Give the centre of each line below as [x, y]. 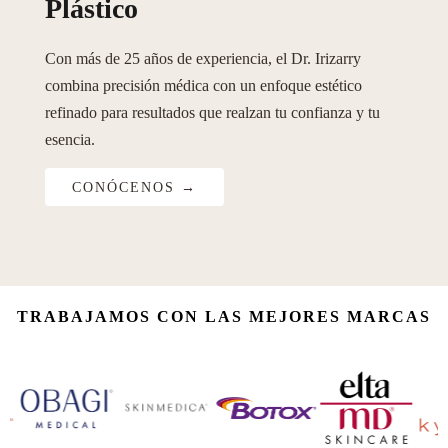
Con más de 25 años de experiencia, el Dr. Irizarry [203, 58]
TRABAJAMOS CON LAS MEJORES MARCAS [224, 316]
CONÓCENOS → [134, 187]
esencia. [70, 139]
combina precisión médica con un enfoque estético [203, 85]
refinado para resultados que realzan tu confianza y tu [212, 112]
